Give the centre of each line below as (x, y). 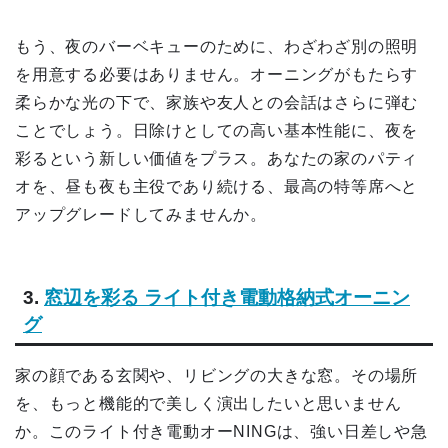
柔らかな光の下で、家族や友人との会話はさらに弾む (217, 103)
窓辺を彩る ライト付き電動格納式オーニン (227, 297)
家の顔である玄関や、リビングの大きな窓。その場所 (217, 375)
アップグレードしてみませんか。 (141, 215)
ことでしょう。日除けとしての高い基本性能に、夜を (217, 131)
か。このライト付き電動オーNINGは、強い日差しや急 (221, 431)
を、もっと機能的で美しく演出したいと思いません (208, 403)
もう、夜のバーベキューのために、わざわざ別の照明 (217, 47)
